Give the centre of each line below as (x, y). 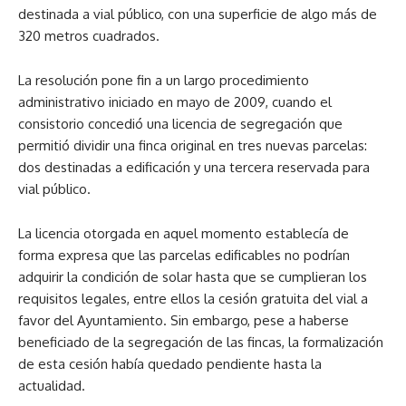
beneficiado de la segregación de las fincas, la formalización (201, 342)
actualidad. (52, 385)
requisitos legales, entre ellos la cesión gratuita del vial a (193, 298)
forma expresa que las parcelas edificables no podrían (184, 255)
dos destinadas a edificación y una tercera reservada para (194, 167)
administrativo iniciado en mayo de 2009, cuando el (175, 101)
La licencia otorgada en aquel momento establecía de (184, 233)
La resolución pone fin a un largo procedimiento (164, 80)
